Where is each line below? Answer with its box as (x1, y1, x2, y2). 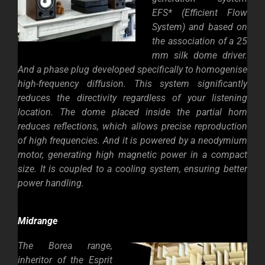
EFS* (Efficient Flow (152, 7, 247, 19)
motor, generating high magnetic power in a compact (18, 149, 247, 161)
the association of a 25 (152, 35, 247, 47)
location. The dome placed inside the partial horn (18, 106, 247, 118)
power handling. (18, 177, 84, 189)
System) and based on (152, 21, 247, 33)
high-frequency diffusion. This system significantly (18, 78, 247, 90)
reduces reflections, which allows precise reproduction (18, 121, 247, 132)
